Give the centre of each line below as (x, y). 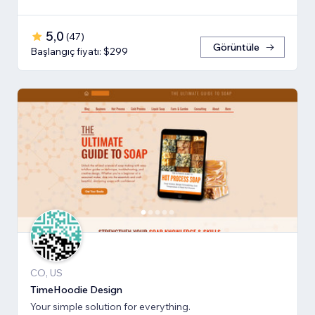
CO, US (46, 273)
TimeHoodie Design (76, 290)
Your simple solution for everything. (110, 307)
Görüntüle (236, 47)
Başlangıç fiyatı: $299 (79, 52)
